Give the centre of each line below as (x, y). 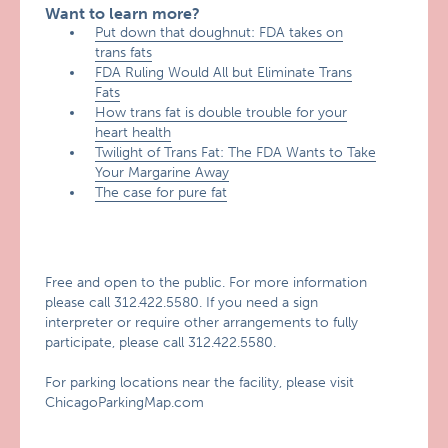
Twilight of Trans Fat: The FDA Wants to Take (236, 152)
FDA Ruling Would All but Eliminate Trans (224, 72)
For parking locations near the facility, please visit (200, 382)
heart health (133, 132)
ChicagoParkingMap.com (125, 402)
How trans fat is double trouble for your (221, 112)
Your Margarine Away (162, 172)
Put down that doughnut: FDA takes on (219, 32)
